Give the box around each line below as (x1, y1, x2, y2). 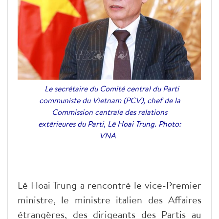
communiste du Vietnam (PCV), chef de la (39, 94, 180, 106)
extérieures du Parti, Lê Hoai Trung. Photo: (38, 118, 181, 129)
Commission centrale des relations (52, 106, 167, 117)
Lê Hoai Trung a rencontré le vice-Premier (18, 178, 201, 192)
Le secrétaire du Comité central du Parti (40, 83, 179, 94)
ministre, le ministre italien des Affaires (18, 193, 201, 206)
